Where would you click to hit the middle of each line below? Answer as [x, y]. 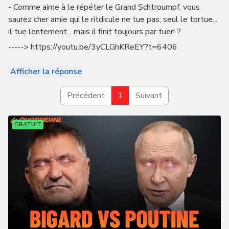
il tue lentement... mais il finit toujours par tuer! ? [94, 32]
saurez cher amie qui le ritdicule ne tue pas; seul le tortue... [112, 19]
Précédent [86, 96]
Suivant [149, 96]
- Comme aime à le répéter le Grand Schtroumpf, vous [104, 7]
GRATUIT [28, 124]
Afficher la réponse [46, 72]
